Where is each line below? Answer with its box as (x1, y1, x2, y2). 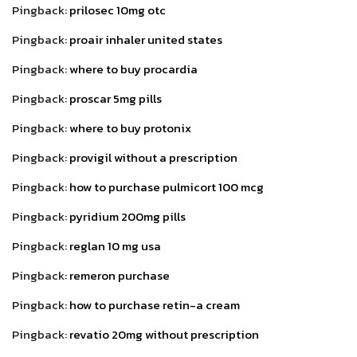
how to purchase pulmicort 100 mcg (69, 177, 264, 196)
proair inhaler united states (69, 29, 222, 49)
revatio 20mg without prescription (69, 324, 259, 343)
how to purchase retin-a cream (69, 295, 240, 314)
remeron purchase (69, 265, 170, 284)
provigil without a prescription (69, 147, 237, 167)
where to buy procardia (69, 59, 198, 78)
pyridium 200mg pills (69, 206, 186, 226)
